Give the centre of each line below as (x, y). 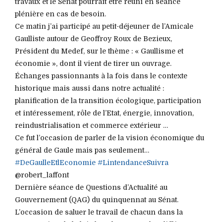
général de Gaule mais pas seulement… (82, 150)
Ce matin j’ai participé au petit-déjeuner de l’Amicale (104, 26)
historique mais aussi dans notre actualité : (89, 88)
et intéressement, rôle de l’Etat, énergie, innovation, (104, 113)
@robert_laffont (42, 175)
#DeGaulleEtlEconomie (55, 162)
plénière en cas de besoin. (60, 14)
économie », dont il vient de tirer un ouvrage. (93, 63)
